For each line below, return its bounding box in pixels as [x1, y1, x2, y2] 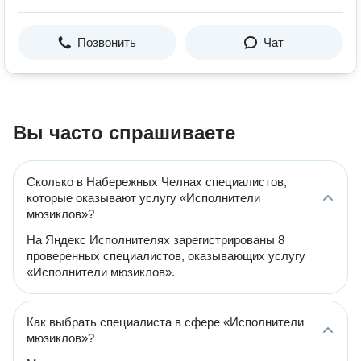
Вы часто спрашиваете [13, 122, 235, 143]
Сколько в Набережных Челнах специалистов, [27, 175, 287, 189]
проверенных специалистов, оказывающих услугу [27, 249, 305, 263]
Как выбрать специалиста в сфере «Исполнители [27, 315, 304, 329]
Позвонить [77, 35, 136, 49]
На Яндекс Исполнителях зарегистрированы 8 [27, 233, 284, 247]
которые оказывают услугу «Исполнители [27, 191, 260, 205]
